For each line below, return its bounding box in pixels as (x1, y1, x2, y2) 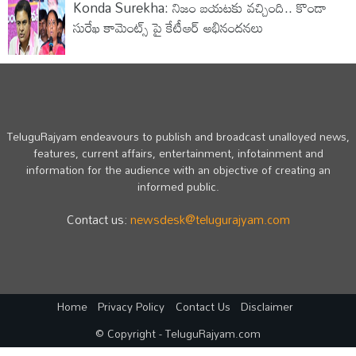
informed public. (137, 176, 219, 198)
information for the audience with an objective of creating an (25, 159, 331, 181)
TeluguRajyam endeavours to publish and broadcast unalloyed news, (6, 126, 350, 148)
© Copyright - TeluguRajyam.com (95, 323, 261, 344)
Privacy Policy (98, 296, 165, 318)
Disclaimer (241, 296, 294, 318)
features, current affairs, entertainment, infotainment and (33, 142, 323, 164)
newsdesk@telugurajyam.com (130, 207, 290, 231)
